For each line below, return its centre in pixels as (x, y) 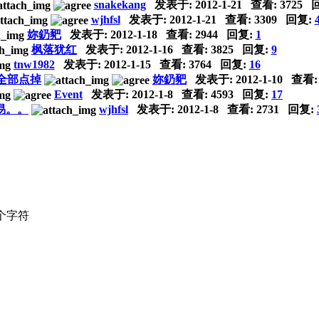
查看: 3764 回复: (200, 64)
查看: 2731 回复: (268, 109)
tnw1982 (34, 64)
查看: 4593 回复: (222, 94)
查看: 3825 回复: (222, 49)
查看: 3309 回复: (265, 19)
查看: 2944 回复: (206, 34)
